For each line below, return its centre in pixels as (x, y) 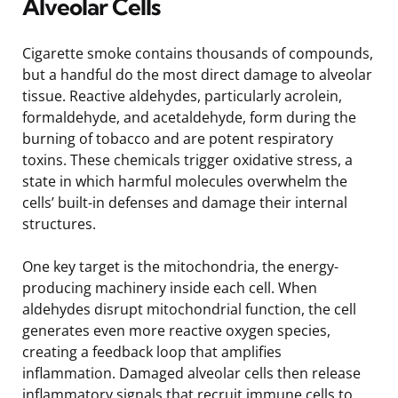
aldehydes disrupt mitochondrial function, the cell (189, 309)
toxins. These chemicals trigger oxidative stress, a (187, 159)
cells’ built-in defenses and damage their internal (185, 202)
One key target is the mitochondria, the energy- (180, 266)
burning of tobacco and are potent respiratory (178, 138)
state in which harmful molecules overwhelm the (185, 181)
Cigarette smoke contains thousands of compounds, (198, 53)
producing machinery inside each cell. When (170, 287)
